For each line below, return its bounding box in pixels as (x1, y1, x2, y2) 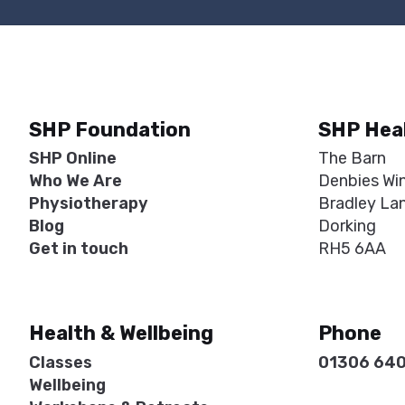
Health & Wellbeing (29, 321, 213, 344)
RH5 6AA (318, 239, 386, 259)
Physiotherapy (29, 193, 148, 214)
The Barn (318, 148, 386, 169)
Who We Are (29, 171, 122, 192)
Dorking (318, 216, 376, 237)
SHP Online (29, 148, 117, 169)
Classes (29, 352, 92, 372)
